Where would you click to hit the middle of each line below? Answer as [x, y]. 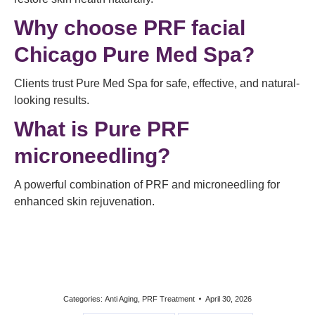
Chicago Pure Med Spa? [134, 54]
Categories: [84, 299]
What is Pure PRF [102, 129]
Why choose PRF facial [130, 28]
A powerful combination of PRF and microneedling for [147, 185]
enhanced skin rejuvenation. [84, 201]
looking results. [52, 100]
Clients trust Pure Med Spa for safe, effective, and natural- [157, 83]
